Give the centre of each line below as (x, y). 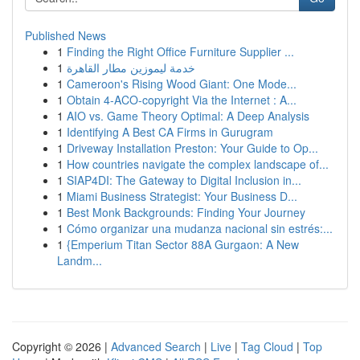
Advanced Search (156, 346)
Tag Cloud (267, 346)
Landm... (80, 260)
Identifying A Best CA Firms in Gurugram (170, 132)
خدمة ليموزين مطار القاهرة (131, 67)
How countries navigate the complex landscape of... (198, 164)
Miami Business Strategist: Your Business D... (182, 196)
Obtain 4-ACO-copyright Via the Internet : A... (182, 100)
